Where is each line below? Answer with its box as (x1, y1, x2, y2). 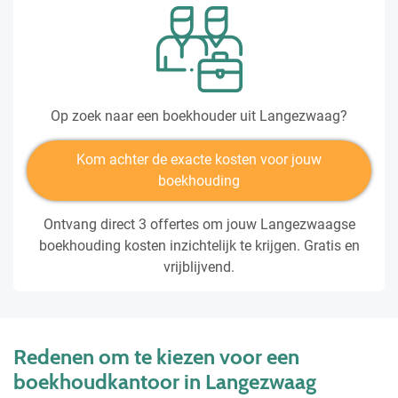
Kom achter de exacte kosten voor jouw (76, 150, 322, 168)
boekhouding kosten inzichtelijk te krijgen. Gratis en (38, 236, 360, 254)
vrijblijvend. (163, 258, 235, 275)
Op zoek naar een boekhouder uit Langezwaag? (51, 107, 347, 124)
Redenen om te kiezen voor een (13, 343, 299, 370)
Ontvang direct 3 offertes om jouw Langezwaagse (43, 215, 355, 233)
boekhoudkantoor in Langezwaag (13, 368, 316, 394)
